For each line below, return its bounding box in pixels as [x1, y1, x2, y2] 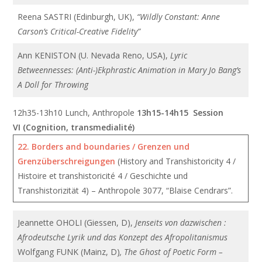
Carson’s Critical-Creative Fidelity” [18, 26, 141, 37]
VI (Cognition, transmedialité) [13, 122, 135, 133]
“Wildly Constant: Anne [137, 11, 220, 22]
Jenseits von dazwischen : [135, 217, 227, 228]
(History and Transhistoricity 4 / [118, 156, 236, 167]
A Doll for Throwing [18, 79, 89, 90]
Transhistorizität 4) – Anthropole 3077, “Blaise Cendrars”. [18, 185, 233, 196]
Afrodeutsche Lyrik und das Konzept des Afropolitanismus [18, 232, 228, 243]
